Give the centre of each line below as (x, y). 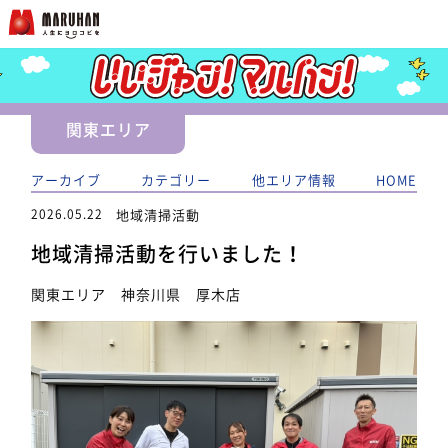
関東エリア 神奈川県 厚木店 (136, 293)
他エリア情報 (293, 179)
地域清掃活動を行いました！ (168, 253)
